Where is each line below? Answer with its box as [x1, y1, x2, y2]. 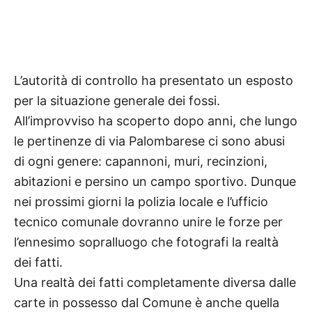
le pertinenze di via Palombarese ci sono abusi [14, 133, 285, 148]
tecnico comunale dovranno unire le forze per [14, 214, 283, 229]
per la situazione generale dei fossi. [14, 93, 220, 108]
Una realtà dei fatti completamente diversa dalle [14, 274, 296, 290]
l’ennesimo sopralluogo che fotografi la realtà [14, 234, 279, 249]
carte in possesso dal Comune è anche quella [14, 295, 279, 310]
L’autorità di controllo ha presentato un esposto [14, 72, 293, 88]
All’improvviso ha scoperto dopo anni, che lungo [14, 113, 297, 128]
